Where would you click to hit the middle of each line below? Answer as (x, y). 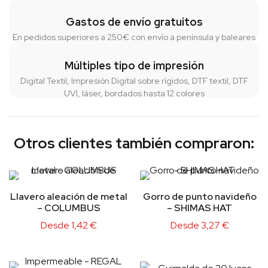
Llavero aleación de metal (68, 197)
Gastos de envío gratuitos (134, 22)
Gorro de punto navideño (200, 197)
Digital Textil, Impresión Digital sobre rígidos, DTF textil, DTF (134, 81)
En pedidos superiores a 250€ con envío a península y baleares (134, 37)
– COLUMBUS (68, 208)
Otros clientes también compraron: (134, 144)
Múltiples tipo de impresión (134, 66)
